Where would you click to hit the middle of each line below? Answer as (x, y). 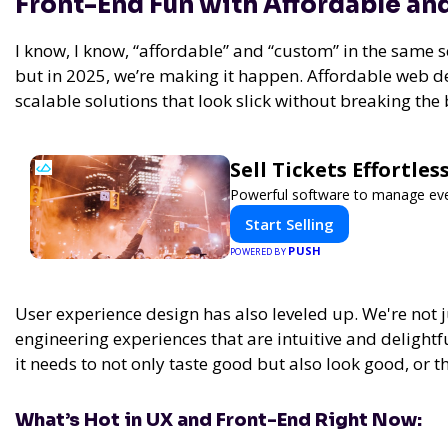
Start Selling (289, 224)
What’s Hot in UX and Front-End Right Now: (218, 420)
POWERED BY (259, 252)
